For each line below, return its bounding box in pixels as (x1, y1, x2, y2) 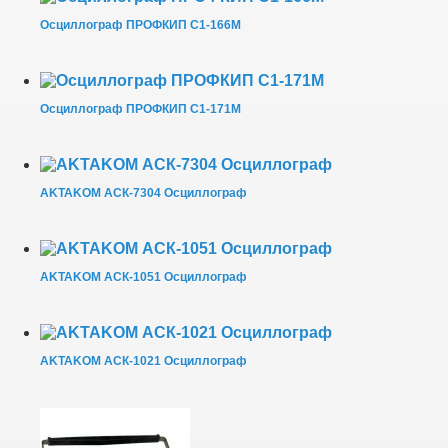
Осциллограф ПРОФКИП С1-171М (40, 101, 241, 116)
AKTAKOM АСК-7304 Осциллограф (40, 185, 247, 200)
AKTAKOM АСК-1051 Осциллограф (40, 269, 247, 284)
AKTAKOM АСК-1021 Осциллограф (40, 353, 247, 368)
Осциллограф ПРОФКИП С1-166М (40, 17, 241, 32)
